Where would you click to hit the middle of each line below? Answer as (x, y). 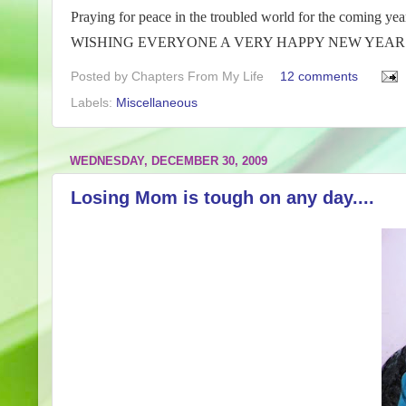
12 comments (319, 76)
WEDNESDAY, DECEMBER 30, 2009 (169, 160)
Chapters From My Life (198, 76)
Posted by (101, 76)
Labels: (93, 102)
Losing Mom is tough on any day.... (222, 198)
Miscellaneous (157, 102)
